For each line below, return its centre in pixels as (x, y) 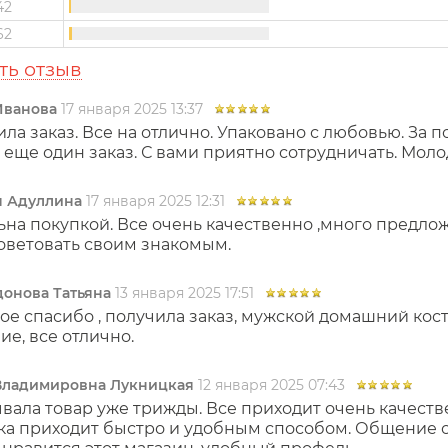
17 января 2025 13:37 (132, 109)
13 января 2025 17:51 (184, 293)
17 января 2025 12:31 (155, 201)
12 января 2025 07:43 (271, 385)
